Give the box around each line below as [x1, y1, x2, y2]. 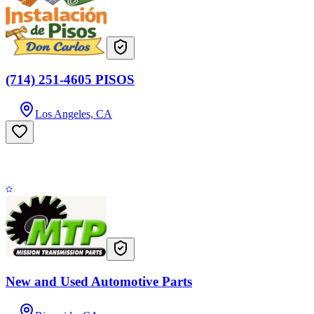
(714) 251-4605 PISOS [6, 72, 135, 88]
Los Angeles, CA [35, 107, 112, 120]
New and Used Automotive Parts [6, 273, 192, 289]
